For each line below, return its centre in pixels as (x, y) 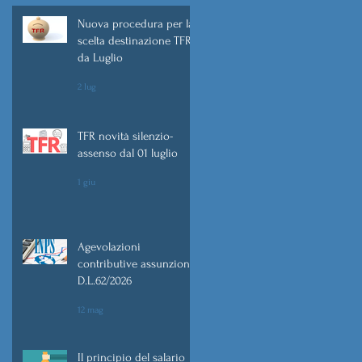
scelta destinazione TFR (135, 41)
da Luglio (100, 58)
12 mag (90, 309)
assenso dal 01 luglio (128, 153)
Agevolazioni (109, 247)
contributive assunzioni (135, 264)
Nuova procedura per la (136, 24)
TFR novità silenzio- (105, 136)
